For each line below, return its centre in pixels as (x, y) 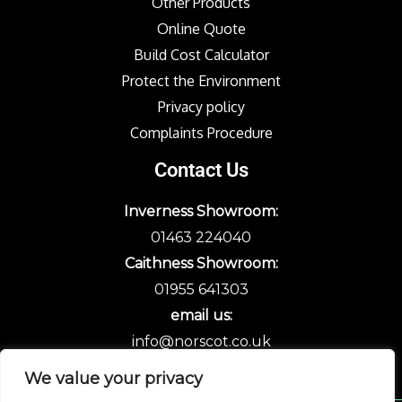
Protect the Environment (201, 80)
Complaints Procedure (201, 132)
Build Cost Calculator (201, 54)
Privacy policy (201, 106)
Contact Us (201, 170)
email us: (201, 316)
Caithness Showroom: (201, 264)
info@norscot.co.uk (201, 342)
